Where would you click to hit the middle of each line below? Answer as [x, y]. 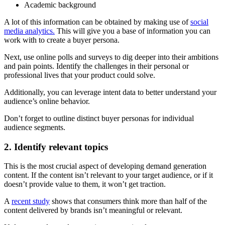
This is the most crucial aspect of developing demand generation [105, 166]
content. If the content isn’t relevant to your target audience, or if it [108, 175]
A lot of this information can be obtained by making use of [97, 22]
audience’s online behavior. [47, 101]
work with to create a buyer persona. [62, 40]
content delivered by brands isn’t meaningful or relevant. [94, 210]
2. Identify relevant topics [56, 147]
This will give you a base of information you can [133, 31]
